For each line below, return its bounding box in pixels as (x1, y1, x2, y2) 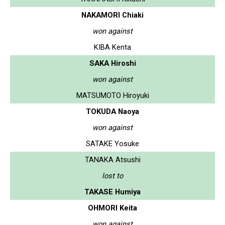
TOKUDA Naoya (86, 106, 139, 116)
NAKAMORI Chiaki (81, 10, 144, 20)
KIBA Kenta (94, 42, 131, 52)
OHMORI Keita (88, 203, 137, 212)
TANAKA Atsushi (84, 155, 141, 164)
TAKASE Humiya (84, 187, 141, 196)
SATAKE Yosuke (86, 139, 139, 148)
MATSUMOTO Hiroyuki (76, 90, 149, 100)
